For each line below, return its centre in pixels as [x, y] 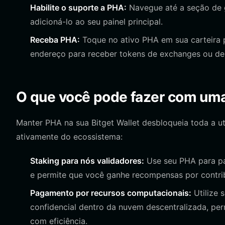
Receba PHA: [55, 40]
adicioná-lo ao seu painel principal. [96, 22]
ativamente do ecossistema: [69, 137]
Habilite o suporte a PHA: [78, 8]
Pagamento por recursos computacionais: [111, 193]
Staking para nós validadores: [87, 161]
